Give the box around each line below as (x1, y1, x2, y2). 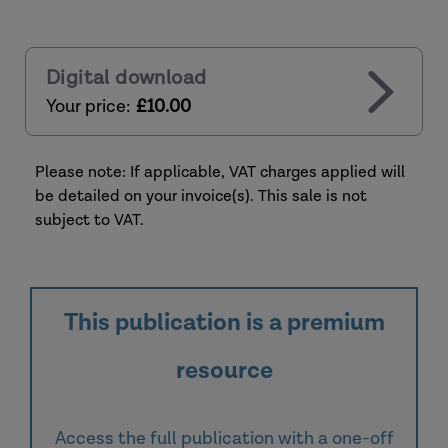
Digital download (46, 65, 207, 91)
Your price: (46, 95, 131, 118)
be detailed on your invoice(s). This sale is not (35, 186, 367, 207)
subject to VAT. (35, 210, 144, 231)
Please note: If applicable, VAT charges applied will (35, 162, 405, 183)
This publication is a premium (63, 307, 385, 338)
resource (175, 355, 273, 386)
